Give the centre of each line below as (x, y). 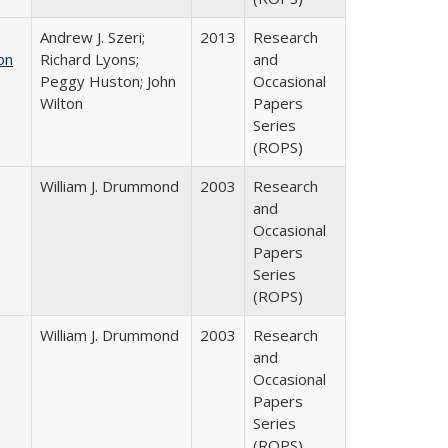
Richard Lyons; (89, 59)
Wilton (61, 103)
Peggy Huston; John (108, 81)
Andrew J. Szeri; (92, 37)
